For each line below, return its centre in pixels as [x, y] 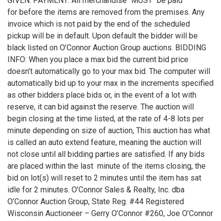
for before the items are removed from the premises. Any [106, 12]
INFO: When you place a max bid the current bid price [98, 59]
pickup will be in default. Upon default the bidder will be [103, 36]
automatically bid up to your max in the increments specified [110, 83]
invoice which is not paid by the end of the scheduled [99, 24]
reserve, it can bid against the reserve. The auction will [101, 107]
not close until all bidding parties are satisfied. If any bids [106, 154]
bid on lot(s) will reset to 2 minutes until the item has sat [104, 178]
